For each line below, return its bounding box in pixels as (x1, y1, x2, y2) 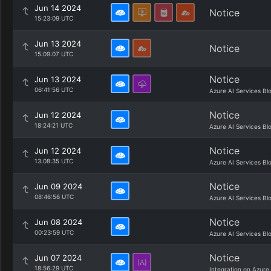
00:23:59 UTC (34, 229, 74, 236)
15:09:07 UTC (34, 50, 73, 57)
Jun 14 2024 (34, 3, 81, 13)
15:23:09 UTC (34, 15, 73, 22)
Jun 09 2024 (34, 181, 82, 191)
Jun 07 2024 (34, 253, 82, 263)
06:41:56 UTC (34, 86, 73, 93)
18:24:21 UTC (34, 122, 73, 129)
